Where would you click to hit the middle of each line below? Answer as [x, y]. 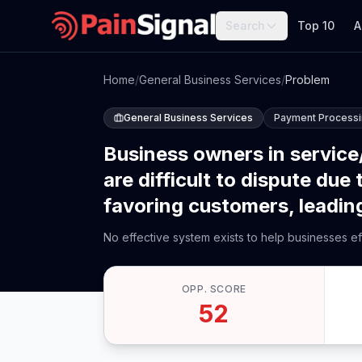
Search [246, 25]
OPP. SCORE [214, 289]
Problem [307, 80]
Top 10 [316, 25]
